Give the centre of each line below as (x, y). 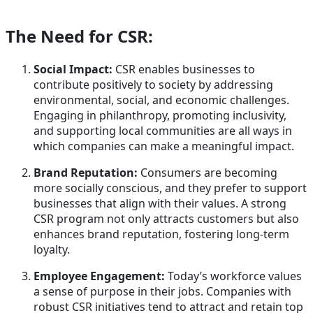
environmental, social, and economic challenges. (161, 100)
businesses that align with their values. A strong (160, 204)
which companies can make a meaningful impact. (165, 146)
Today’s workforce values (233, 276)
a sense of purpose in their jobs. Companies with (162, 292)
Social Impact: (73, 70)
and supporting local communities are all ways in (163, 131)
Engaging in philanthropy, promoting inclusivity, (160, 116)
